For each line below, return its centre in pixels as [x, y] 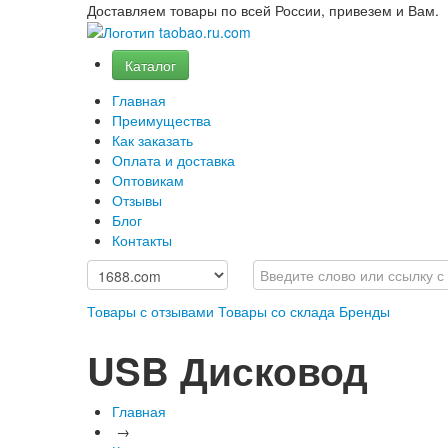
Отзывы [137, 200]
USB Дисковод [227, 370]
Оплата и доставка [173, 160]
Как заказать [152, 140]
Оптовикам [148, 180]
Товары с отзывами [150, 311]
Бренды [364, 311]
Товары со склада [276, 311]
